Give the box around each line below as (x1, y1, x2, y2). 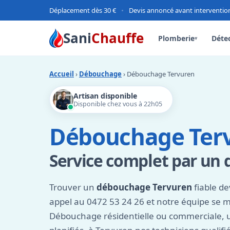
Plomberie (158, 33, 195, 43)
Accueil (49, 69, 74, 79)
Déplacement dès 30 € (49, 6, 116, 15)
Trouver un (49, 181, 97, 193)
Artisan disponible (73, 91, 137, 101)
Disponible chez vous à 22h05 (73, 100, 162, 108)
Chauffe (91, 29, 144, 47)
